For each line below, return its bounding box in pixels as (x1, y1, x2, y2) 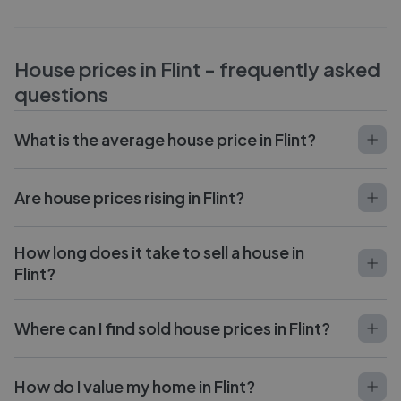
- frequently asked (200, 56, 380, 81)
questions (14, 81, 108, 107)
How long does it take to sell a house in (14, 242, 304, 262)
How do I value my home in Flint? (14, 376, 255, 397)
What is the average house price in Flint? (14, 129, 316, 149)
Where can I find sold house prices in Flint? (14, 318, 330, 338)
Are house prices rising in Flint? (14, 187, 244, 208)
